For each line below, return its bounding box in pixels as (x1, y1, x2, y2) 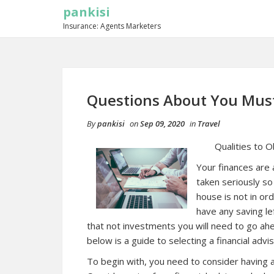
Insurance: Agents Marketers (63, 21, 161, 31)
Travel (198, 118, 220, 129)
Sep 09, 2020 (140, 118, 185, 129)
